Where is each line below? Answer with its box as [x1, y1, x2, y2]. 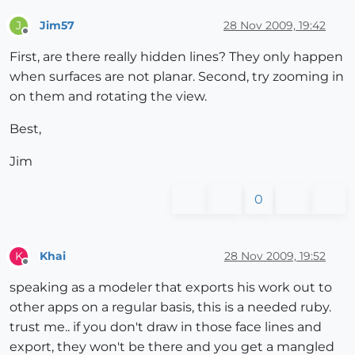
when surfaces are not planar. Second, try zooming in [10, 69, 344, 85]
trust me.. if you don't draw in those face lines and [10, 319, 322, 335]
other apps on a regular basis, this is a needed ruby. [10, 300, 331, 315]
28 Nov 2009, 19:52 [224, 248, 326, 263]
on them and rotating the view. [10, 89, 207, 105]
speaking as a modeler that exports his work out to [10, 280, 332, 296]
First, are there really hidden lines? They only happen [10, 49, 343, 65]
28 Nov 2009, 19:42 [223, 17, 326, 32]
